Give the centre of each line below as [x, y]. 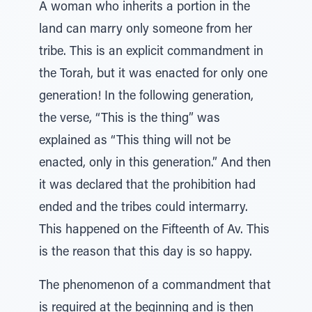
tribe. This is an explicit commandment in [151, 52]
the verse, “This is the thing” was [130, 119]
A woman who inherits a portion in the [145, 8]
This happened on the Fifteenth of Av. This [154, 231]
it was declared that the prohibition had [147, 186]
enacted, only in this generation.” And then [155, 164]
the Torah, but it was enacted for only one [153, 75]
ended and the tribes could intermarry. [143, 208]
